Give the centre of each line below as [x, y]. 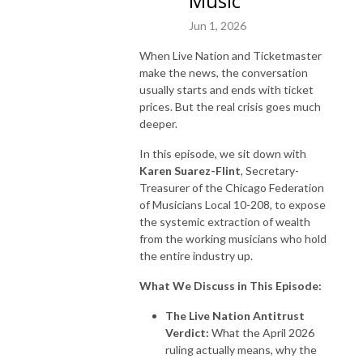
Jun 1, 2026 [218, 25]
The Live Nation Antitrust [235, 315]
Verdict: [187, 332]
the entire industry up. [196, 255]
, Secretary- [270, 170]
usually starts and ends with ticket [226, 89]
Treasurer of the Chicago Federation [232, 187]
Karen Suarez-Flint [190, 170]
